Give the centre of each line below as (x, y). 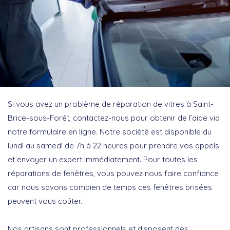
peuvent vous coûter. (45, 201)
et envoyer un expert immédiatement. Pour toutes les (103, 159)
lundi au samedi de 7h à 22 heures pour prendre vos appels (113, 145)
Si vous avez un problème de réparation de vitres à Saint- (111, 104)
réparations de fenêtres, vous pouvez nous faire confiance (113, 173)
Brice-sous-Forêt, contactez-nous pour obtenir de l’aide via (114, 118)
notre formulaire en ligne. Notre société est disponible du (110, 131)
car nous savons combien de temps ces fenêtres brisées (110, 187)
